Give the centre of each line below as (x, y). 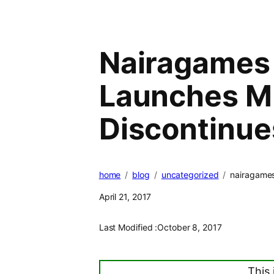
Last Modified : (128, 228)
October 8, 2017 (190, 228)
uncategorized (190, 175)
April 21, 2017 (125, 197)
